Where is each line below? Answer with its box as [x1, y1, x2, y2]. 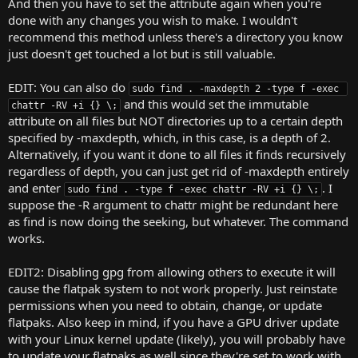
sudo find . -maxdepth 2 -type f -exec [132, 82, 339, 94]
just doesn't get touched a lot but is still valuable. [8, 45, 276, 62]
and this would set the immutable [121, 95, 308, 112]
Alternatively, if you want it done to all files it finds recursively [8, 145, 346, 162]
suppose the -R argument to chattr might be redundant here [8, 196, 338, 213]
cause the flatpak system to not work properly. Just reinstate [8, 280, 337, 296]
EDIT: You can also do [8, 78, 129, 95]
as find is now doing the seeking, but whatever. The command [8, 213, 348, 229]
